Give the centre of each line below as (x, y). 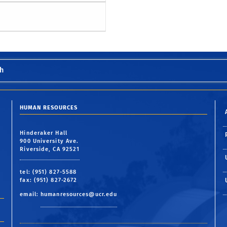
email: (30, 195)
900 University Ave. (49, 141)
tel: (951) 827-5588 (48, 172)
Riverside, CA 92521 (50, 149)
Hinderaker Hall (44, 133)
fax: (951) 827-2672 (49, 180)
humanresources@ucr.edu (79, 195)
